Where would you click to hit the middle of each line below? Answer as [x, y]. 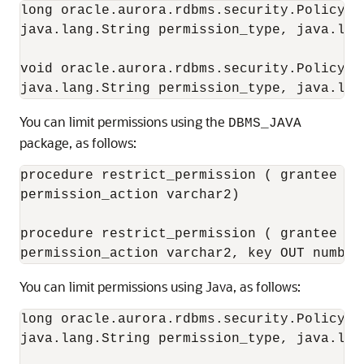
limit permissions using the [149, 121]
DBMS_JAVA [265, 123]
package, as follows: [78, 143]
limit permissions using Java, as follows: [185, 286]
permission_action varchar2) [130, 195]
